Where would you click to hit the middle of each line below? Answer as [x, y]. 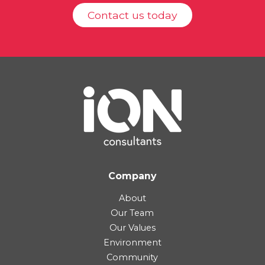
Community [132, 258]
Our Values [132, 228]
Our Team [132, 213]
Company [132, 176]
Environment [132, 243]
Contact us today [132, 15]
